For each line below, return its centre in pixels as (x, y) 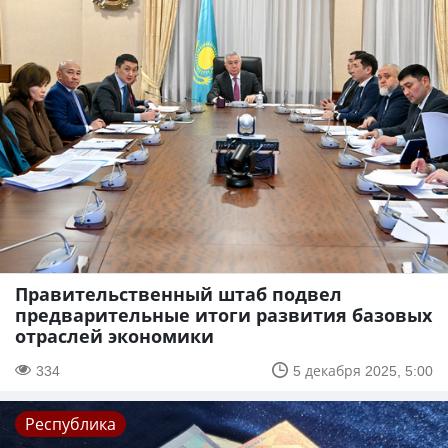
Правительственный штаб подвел (178, 293)
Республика (70, 423)
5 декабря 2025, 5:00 (363, 370)
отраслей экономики (114, 335)
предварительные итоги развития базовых (223, 314)
